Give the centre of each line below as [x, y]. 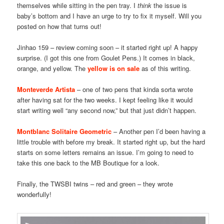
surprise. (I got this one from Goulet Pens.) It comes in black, [106, 57]
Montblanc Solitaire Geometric [64, 131]
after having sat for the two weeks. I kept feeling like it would [105, 100]
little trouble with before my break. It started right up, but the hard [111, 142]
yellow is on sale [114, 68]
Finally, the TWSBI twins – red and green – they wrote [95, 184]
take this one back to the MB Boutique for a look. [88, 163]
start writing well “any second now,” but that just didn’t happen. [107, 110]
